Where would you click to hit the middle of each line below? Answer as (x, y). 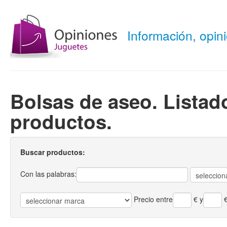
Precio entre (153, 199)
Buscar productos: (53, 152)
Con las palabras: (48, 174)
